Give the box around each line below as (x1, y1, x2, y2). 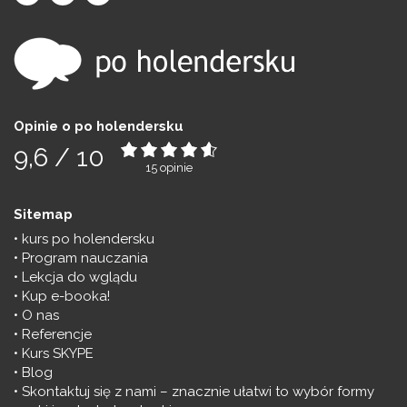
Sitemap (14, 205, 73, 223)
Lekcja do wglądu (22, 268, 137, 285)
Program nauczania (22, 249, 148, 266)
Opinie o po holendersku (14, 117, 184, 134)
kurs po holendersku (22, 230, 154, 247)
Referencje (22, 325, 92, 342)
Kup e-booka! (22, 287, 110, 304)
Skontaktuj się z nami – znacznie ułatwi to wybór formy (22, 382, 374, 400)
